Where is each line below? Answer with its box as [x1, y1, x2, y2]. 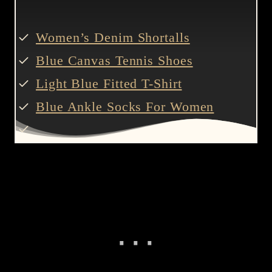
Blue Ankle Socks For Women [36, 98, 214, 114]
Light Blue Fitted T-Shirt [36, 75, 182, 91]
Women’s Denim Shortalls [36, 29, 190, 45]
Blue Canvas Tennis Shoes [36, 52, 193, 68]
